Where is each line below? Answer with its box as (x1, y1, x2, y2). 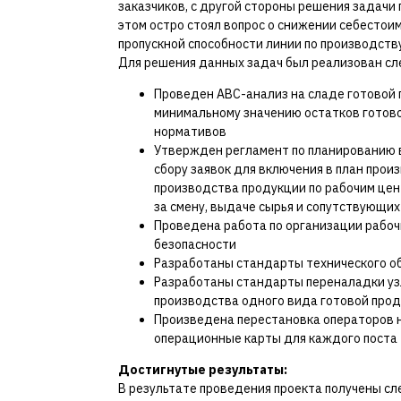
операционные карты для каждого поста (154, 330, 397, 346)
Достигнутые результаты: (118, 362, 287, 378)
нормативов (154, 124, 226, 140)
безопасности (154, 236, 236, 252)
